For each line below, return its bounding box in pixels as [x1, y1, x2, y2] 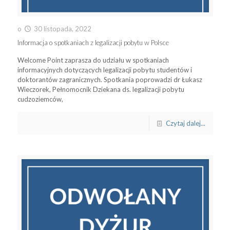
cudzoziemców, [17, 95, 63, 104]
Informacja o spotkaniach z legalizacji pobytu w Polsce [17, 39, 169, 47]
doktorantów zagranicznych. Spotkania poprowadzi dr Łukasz [17, 75, 202, 84]
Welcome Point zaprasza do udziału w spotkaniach [17, 56, 169, 65]
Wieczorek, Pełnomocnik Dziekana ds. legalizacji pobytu [17, 85, 184, 94]
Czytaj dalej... [165, 119, 205, 128]
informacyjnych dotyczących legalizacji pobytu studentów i [17, 66, 192, 74]
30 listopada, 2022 [33, 25, 91, 33]
